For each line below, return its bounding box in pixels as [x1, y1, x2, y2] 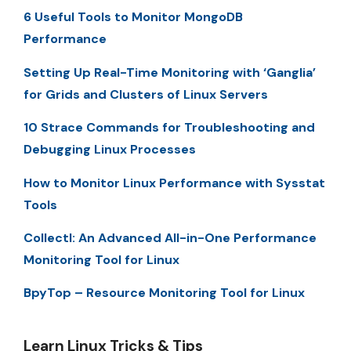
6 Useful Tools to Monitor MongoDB [24, 9, 243, 26]
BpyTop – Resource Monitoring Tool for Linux [24, 284, 305, 302]
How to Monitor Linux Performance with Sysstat [24, 174, 325, 191]
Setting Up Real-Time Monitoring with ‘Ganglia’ [24, 63, 316, 81]
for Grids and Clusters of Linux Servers [24, 85, 268, 103]
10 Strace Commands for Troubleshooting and [24, 119, 315, 136]
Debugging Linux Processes [24, 141, 196, 158]
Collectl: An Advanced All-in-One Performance [24, 229, 317, 246]
